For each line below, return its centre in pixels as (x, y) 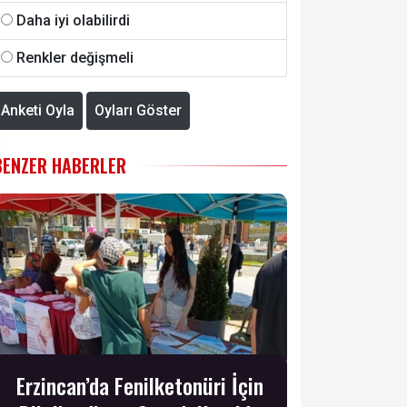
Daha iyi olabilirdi (73, 20)
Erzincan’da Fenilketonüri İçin (140, 386)
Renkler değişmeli (75, 57)
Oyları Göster (138, 110)
